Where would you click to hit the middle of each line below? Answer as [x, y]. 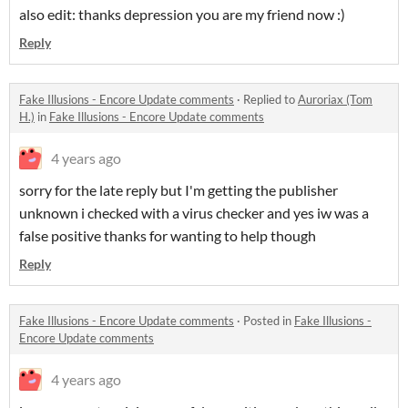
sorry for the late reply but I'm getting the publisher [178, 190]
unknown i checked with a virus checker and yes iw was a [194, 213]
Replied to [270, 99]
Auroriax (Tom [335, 99]
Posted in [269, 321]
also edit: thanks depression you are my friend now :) [182, 14]
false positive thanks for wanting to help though [168, 235]
